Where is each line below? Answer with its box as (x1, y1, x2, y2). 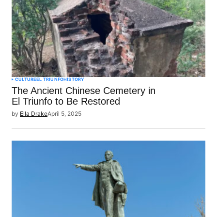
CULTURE (15, 77, 37, 82)
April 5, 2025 (47, 110, 81, 118)
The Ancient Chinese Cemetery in (12, 85, 155, 96)
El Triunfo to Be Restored (12, 96, 120, 107)
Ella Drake (20, 110, 47, 118)
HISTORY (63, 77, 85, 82)
